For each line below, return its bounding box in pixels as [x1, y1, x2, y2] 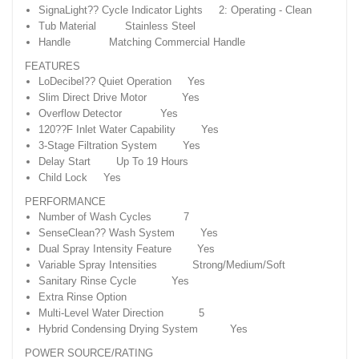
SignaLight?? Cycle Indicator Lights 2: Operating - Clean [38, 4, 312, 17]
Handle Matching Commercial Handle [38, 36, 245, 49]
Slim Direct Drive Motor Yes [38, 91, 200, 104]
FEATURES [25, 60, 80, 73]
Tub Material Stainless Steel [38, 20, 196, 33]
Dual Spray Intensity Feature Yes [38, 243, 215, 256]
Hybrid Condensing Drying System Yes [38, 323, 248, 336]
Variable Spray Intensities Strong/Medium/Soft [38, 259, 285, 272]
